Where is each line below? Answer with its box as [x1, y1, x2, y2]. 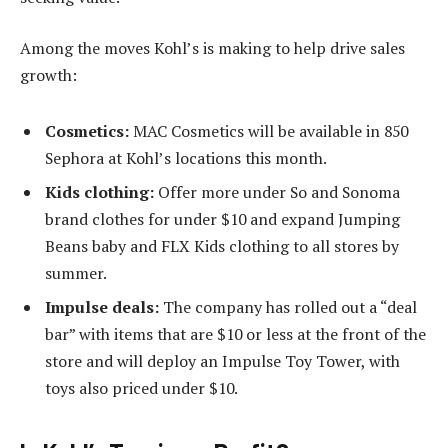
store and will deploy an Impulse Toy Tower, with [45, 349, 400, 372]
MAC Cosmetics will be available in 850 [129, 119, 408, 142]
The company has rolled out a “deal [159, 295, 417, 318]
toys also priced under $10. [45, 376, 238, 399]
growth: [20, 64, 77, 87]
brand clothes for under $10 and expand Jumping [45, 207, 400, 230]
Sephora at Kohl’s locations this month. [45, 146, 327, 169]
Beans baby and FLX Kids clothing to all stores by [45, 234, 399, 257]
